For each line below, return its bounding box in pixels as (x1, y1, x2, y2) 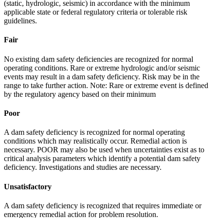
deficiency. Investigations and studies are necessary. (4, 163, 162, 172)
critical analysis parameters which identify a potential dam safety (4, 154, 200, 163)
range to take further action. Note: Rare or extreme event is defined (4, 81, 208, 90)
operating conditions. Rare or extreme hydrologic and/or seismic (4, 63, 200, 72)
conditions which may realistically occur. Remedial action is (4, 137, 187, 145)
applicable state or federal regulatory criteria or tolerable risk (4, 8, 187, 17)
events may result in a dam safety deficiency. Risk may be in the (4, 72, 200, 81)
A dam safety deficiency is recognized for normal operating (4, 128, 185, 137)
